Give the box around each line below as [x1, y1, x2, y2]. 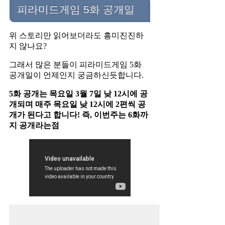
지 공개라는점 [9, 121, 59, 130]
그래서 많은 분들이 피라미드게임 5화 [9, 60, 142, 69]
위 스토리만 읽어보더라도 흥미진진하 [9, 31, 144, 40]
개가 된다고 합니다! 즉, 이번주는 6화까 [9, 110, 148, 120]
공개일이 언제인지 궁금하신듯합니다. [9, 71, 144, 80]
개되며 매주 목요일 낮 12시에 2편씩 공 [9, 100, 146, 109]
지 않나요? [9, 42, 47, 51]
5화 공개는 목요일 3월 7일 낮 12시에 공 [9, 89, 148, 98]
